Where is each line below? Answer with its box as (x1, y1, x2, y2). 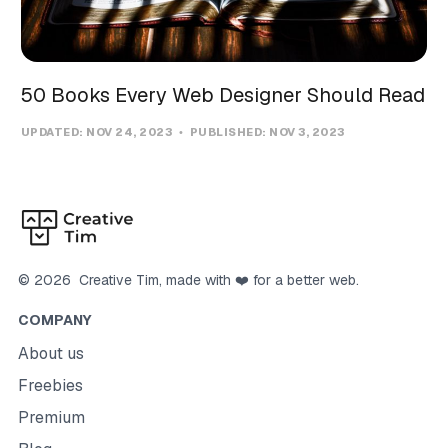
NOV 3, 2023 (269, 124, 345, 139)
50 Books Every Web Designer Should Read (20, 81, 425, 108)
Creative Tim (70, 271, 159, 289)
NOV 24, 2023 (86, 124, 175, 139)
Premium (17, 407, 85, 428)
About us (17, 343, 84, 364)
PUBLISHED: (187, 124, 270, 139)
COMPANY (17, 311, 92, 329)
